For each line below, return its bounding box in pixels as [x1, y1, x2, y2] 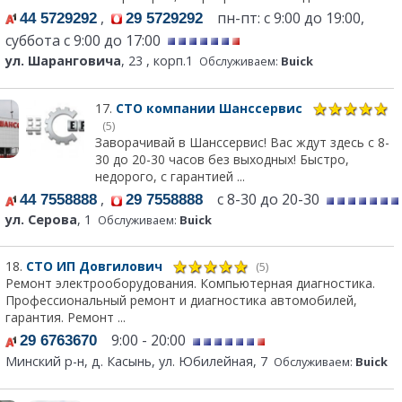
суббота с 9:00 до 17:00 [5, 30, 164, 50]
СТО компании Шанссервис [115, 99, 306, 117]
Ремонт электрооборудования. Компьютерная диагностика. [5, 275, 375, 293]
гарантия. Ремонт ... [5, 309, 126, 327]
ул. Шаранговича [5, 51, 121, 69]
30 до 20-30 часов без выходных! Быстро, [94, 150, 349, 168]
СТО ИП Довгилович [26, 257, 166, 275]
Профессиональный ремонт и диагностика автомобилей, [5, 292, 357, 310]
